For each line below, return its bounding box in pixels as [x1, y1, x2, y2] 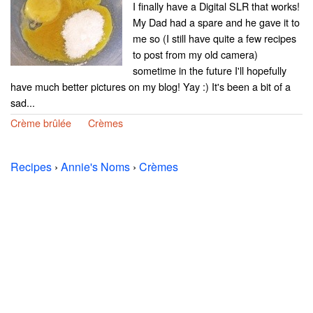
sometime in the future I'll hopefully [133, 63, 286, 78]
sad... [10, 95, 35, 110]
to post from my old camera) [133, 47, 258, 62]
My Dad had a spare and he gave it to [133, 15, 300, 30]
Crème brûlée [10, 115, 71, 131]
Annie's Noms [61, 159, 130, 175]
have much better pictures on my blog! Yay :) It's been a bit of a [10, 79, 291, 94]
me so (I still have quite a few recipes [133, 31, 296, 46]
